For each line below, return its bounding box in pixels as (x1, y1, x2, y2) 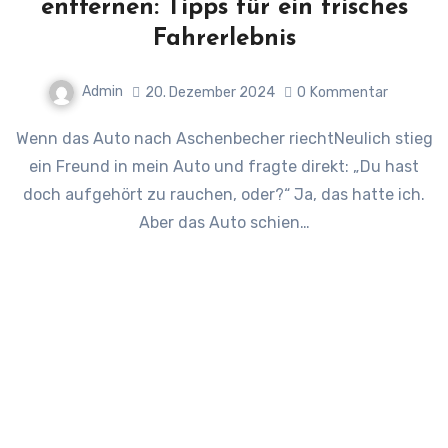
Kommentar (310, 83, 388, 101)
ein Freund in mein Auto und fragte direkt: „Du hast (29, 157, 419, 177)
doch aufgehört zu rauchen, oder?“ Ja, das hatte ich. (23, 185, 425, 205)
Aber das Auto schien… (138, 213, 310, 233)
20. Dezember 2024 (145, 83, 275, 101)
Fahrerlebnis (152, 27, 296, 52)
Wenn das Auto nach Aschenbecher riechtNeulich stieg (15, 129, 29, 149)
